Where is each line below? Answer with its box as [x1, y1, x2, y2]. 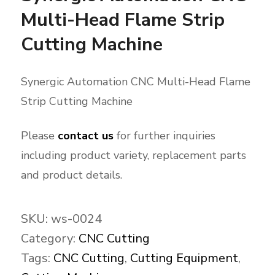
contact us [57, 128, 114, 143]
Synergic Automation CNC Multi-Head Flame [20, 74, 250, 89]
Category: [20, 230, 79, 247]
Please [20, 128, 58, 143]
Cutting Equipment [130, 249, 238, 266]
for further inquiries [113, 128, 215, 143]
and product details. [20, 167, 122, 182]
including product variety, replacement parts [20, 147, 246, 163]
